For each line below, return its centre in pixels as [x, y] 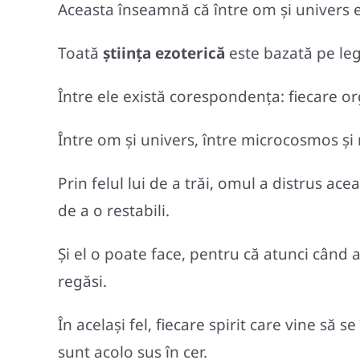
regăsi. [82, 281]
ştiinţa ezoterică [164, 53]
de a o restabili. [114, 210]
